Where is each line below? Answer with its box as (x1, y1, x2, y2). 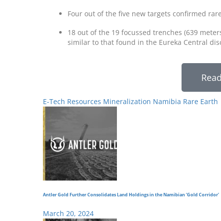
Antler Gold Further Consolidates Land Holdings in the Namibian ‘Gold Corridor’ (43, 191, 219, 198)
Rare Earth (183, 97, 218, 107)
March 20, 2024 (43, 208, 94, 218)
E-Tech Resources (43, 97, 101, 107)
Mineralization (103, 97, 151, 107)
